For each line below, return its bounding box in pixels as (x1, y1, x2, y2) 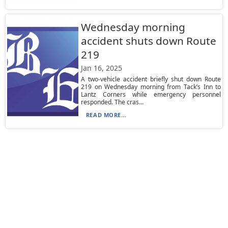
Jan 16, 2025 (80, 63, 122, 73)
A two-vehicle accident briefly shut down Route (80, 75, 221, 83)
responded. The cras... (80, 98, 144, 106)
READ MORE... (85, 111, 127, 119)
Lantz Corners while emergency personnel (80, 90, 221, 99)
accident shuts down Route (80, 34, 216, 48)
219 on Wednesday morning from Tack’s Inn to (80, 82, 221, 91)
